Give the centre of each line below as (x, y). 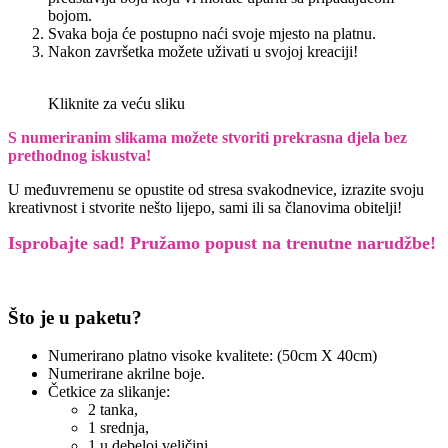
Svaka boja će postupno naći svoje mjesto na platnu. (212, 33)
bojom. (70, 15)
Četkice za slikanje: (111, 392)
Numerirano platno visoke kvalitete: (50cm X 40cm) (212, 356)
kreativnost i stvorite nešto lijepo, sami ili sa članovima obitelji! (205, 207)
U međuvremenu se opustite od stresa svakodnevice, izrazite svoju (216, 189)
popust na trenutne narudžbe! (318, 242)
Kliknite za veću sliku (116, 103)
